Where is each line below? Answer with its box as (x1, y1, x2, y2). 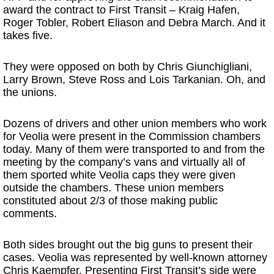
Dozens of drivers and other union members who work (3, 117, 267, 130)
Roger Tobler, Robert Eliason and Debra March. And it (3, 17, 265, 29)
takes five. (3, 29, 53, 42)
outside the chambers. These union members (3, 182, 224, 194)
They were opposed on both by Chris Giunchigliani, (3, 61, 252, 73)
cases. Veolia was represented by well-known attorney (3, 251, 267, 264)
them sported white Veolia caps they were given (3, 169, 235, 181)
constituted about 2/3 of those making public (3, 194, 218, 207)
